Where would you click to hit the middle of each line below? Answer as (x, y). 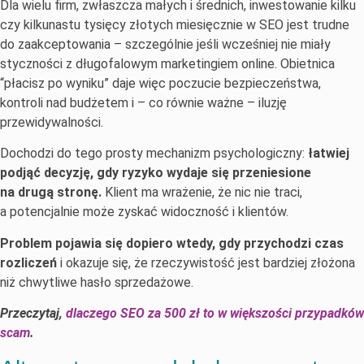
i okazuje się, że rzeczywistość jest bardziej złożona (206, 262)
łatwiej (329, 154)
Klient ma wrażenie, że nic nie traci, (202, 193)
